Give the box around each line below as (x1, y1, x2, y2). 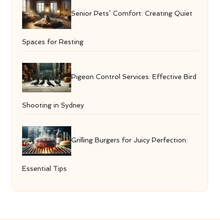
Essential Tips (22, 165, 67, 173)
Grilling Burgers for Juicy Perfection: (71, 136, 188, 144)
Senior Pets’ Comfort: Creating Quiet (71, 9, 192, 18)
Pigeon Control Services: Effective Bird (71, 73, 196, 81)
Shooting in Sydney (22, 101, 84, 110)
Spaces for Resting (22, 38, 83, 46)
